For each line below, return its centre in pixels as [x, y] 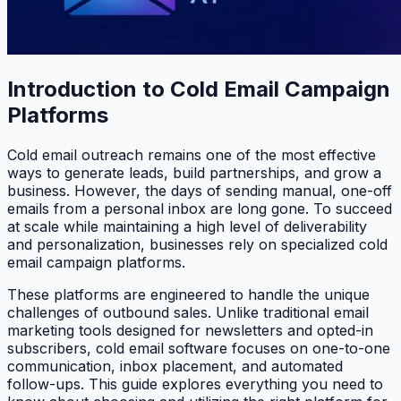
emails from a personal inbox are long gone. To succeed [200, 208]
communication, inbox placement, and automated [175, 366]
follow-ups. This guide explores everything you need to [195, 384]
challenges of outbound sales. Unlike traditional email [188, 312]
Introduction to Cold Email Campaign [199, 89]
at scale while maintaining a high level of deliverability [187, 226]
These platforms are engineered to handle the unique [188, 294]
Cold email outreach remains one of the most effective [192, 154]
